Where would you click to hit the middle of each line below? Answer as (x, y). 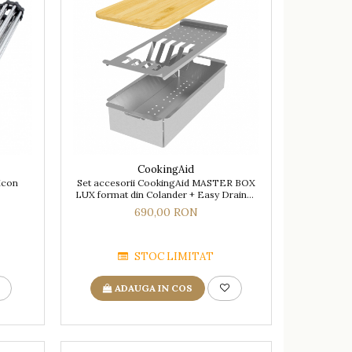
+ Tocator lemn (166, 207)
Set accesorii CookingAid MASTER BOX (166, 183)
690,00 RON (166, 213)
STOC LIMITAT (173, 257)
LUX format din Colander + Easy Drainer (166, 195)
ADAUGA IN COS (153, 288)
